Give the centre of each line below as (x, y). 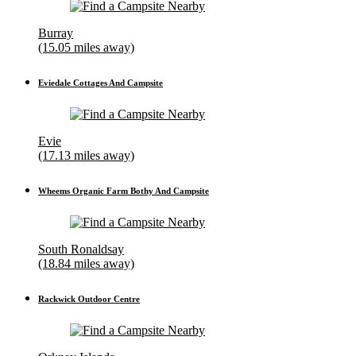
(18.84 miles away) (86, 264)
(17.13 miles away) (86, 156)
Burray (56, 33)
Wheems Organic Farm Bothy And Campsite (124, 191)
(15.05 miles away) (86, 48)
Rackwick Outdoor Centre (89, 299)
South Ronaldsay (81, 250)
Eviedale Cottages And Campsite (101, 83)
